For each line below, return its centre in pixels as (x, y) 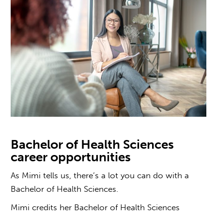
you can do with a (155, 175)
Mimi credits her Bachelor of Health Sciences (95, 207)
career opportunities (71, 157)
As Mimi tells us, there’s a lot (66, 175)
